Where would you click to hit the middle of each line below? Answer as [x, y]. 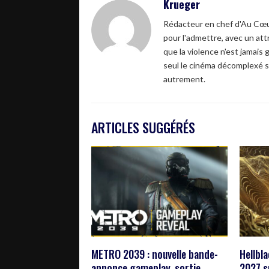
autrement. [184, 79]
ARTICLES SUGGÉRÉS [143, 127]
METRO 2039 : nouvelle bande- [155, 254]
